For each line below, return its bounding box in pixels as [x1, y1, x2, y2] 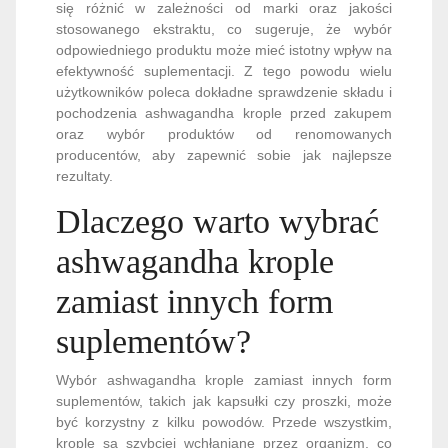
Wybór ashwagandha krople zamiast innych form [56, 288, 392, 305]
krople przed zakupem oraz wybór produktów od [56, 42, 392, 59]
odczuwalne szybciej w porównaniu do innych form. [56, 393, 392, 410]
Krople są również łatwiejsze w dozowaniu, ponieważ [56, 414, 392, 431]
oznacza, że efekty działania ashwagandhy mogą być [56, 372, 392, 389]
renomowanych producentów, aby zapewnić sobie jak [56, 63, 392, 80]
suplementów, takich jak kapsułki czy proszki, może [56, 309, 392, 326]
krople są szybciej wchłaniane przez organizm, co [56, 351, 392, 368]
